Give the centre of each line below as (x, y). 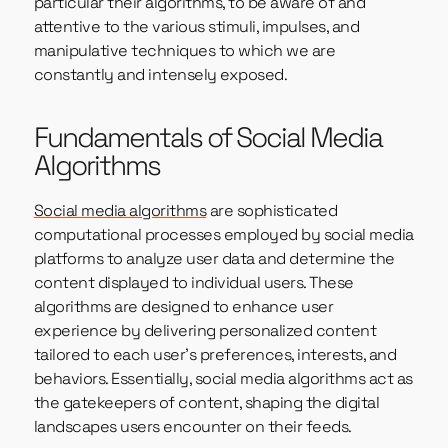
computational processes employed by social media (223, 235)
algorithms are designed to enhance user (183, 307)
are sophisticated (272, 211)
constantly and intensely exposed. (160, 75)
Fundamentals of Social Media (207, 137)
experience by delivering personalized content (205, 331)
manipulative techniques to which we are (184, 51)
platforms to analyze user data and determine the (214, 259)
